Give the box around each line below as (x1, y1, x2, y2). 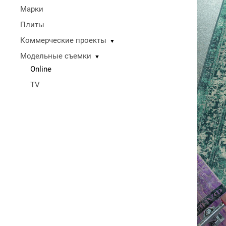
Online (30, 65, 51, 74)
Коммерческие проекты (20, 36, 106, 45)
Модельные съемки (20, 51, 91, 61)
